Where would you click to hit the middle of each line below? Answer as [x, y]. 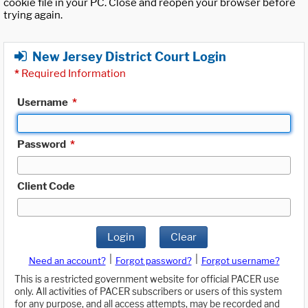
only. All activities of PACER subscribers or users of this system [148, 292]
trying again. [33, 15]
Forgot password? [153, 261]
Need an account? [67, 261]
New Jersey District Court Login [129, 56]
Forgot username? [240, 261]
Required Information [73, 73]
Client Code [46, 186]
